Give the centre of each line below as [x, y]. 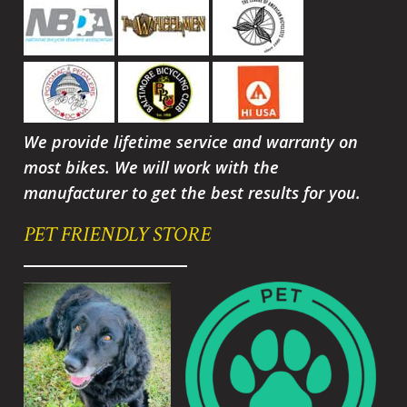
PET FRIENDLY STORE [118, 235]
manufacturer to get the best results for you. [195, 193]
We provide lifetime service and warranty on [191, 142]
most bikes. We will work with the [152, 168]
